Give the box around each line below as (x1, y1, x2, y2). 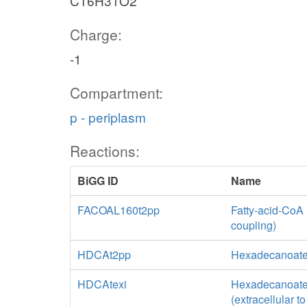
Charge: (70, 24, 122, 45)
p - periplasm (70, 108, 146, 126)
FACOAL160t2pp (77, 202, 160, 218)
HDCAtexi (77, 276, 127, 292)
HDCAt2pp (77, 247, 131, 262)
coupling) (231, 217, 277, 233)
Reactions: (70, 140, 140, 161)
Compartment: (70, 82, 163, 103)
